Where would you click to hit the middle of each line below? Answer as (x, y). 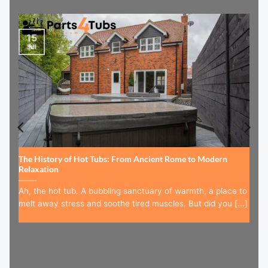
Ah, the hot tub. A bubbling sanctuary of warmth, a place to (133, 191)
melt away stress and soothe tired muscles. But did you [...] (133, 204)
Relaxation (39, 170)
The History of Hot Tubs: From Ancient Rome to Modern (123, 159)
